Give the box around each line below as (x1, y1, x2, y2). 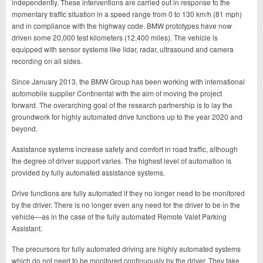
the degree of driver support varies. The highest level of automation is (12, 155, 231, 166)
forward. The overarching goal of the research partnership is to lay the (12, 99, 232, 110)
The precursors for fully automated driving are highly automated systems (12, 243, 241, 254)
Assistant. (12, 222, 42, 233)
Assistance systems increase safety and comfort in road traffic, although (12, 143, 238, 154)
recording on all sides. (12, 55, 82, 66)
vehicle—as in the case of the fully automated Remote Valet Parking (12, 211, 227, 221)
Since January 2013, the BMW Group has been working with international (12, 76, 245, 86)
